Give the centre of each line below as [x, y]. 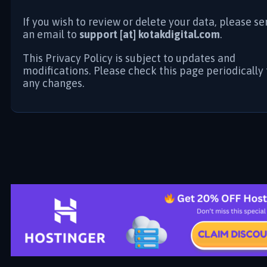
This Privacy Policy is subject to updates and [129, 58]
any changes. [54, 83]
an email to [51, 35]
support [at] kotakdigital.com [150, 35]
